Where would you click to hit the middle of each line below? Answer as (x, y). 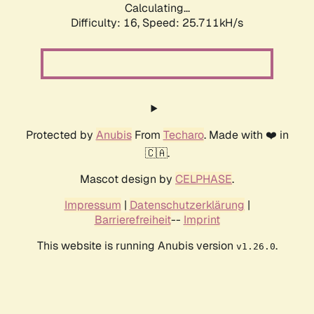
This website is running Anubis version (136, 246)
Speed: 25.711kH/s (193, 23)
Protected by (61, 135)
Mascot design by (128, 179)
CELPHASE (204, 179)
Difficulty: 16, (107, 23)
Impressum (93, 205)
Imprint (202, 220)
